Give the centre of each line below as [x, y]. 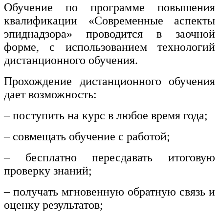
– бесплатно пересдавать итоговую [109, 158]
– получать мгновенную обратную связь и [109, 192]
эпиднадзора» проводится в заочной [109, 34]
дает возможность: [50, 95]
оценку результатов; [54, 205]
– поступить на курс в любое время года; [106, 116]
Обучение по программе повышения [109, 8]
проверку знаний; [48, 171]
